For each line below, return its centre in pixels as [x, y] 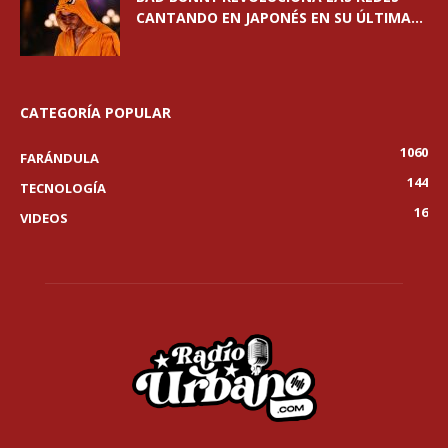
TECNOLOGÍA [63, 188]
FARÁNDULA [59, 158]
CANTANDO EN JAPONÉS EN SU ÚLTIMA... [279, 18]
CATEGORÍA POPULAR [95, 113]
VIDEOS [44, 218]
